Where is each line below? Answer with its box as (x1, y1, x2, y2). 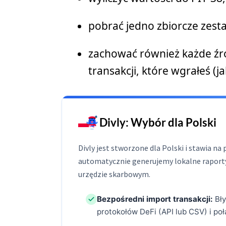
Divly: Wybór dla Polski (99, 116, 216, 129)
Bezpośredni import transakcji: (97, 194, 213, 204)
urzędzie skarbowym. (78, 169, 150, 179)
